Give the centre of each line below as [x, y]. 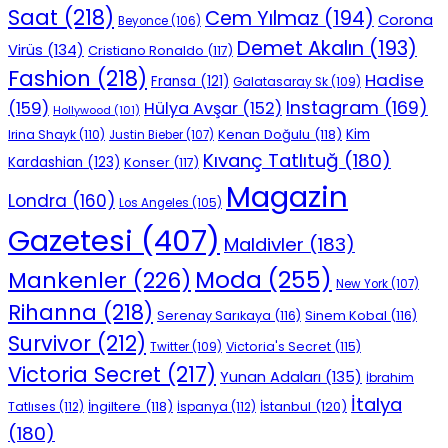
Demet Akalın [300, 48]
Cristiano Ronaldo [146, 51]
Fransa [173, 82]
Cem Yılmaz [262, 18]
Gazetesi [70, 241]
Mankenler [67, 281]
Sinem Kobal [346, 316]
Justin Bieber [146, 135]
